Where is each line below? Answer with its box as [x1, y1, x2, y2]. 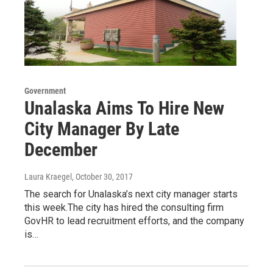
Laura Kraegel [24, 171, 72, 182]
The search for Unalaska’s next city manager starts [24, 188, 238, 200]
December [24, 138, 97, 160]
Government [24, 85, 66, 96]
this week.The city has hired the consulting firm [24, 201, 224, 213]
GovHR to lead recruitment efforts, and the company [24, 214, 244, 227]
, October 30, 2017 [72, 171, 133, 182]
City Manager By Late [24, 118, 179, 140]
